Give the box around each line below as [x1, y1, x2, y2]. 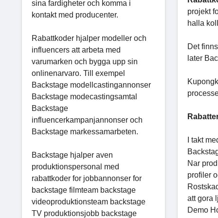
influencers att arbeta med [32, 45, 121, 54]
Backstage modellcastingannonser [32, 80, 151, 89]
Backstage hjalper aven [32, 150, 113, 159]
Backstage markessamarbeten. [32, 127, 138, 136]
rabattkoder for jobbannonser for [32, 174, 142, 182]
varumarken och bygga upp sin [32, 57, 138, 66]
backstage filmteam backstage [32, 185, 136, 194]
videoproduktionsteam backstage [32, 197, 145, 206]
